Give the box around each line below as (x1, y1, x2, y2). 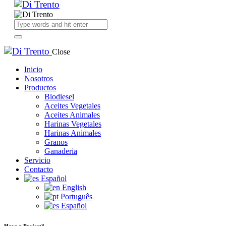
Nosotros (24, 74, 53, 83)
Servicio (24, 156, 50, 164)
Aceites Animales (44, 110, 100, 119)
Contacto (24, 165, 53, 174)
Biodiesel (44, 92, 74, 101)
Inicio (24, 65, 42, 74)
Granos (44, 138, 68, 146)
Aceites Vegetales (44, 101, 100, 110)
